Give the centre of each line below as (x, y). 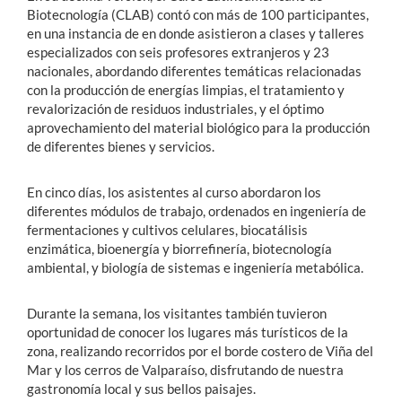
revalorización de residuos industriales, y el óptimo (175, 109)
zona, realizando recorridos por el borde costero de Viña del (200, 351)
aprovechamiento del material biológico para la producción (198, 128)
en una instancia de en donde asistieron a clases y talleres (196, 34)
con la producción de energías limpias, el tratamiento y (186, 90)
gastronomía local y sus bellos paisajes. (141, 389)
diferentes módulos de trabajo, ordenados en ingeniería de (197, 211)
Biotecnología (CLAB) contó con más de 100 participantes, (198, 15)
